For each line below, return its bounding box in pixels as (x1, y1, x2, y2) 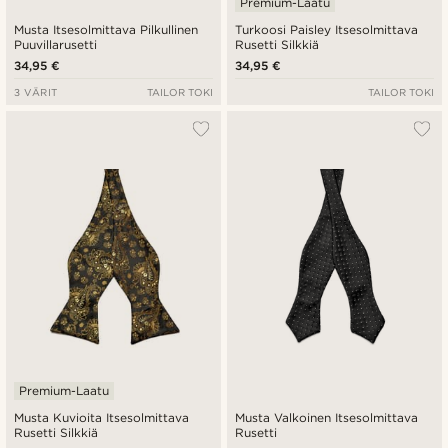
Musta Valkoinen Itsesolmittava (235, 410, 419, 426)
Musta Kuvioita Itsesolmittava (14, 410, 190, 426)
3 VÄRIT (14, 86, 58, 99)
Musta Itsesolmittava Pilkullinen (14, 22, 199, 38)
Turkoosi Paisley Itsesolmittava (235, 22, 419, 38)
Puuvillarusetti (14, 37, 97, 53)
